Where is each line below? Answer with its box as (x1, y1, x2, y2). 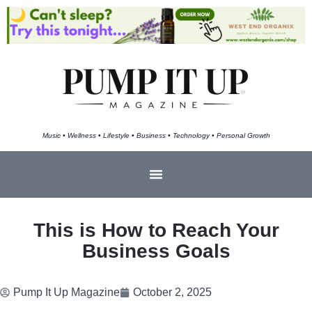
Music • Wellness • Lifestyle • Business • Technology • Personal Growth (42, 131, 270, 139)
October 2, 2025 (133, 286, 212, 298)
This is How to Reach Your (33, 219, 279, 241)
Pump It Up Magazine (13, 286, 120, 298)
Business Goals (81, 240, 231, 262)
